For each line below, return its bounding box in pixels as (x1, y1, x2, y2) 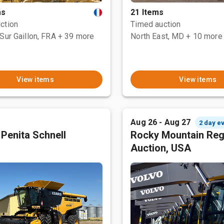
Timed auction (130, 19, 181, 29)
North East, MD (130, 31, 184, 41)
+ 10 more (186, 31, 222, 41)
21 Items (130, 7, 164, 17)
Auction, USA (130, 142, 191, 154)
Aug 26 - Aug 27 (130, 117, 191, 127)
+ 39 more (57, 31, 94, 41)
